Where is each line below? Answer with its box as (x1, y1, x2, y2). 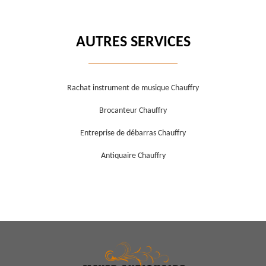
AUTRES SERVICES (75, 34, 191, 51)
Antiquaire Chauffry (100, 151, 166, 161)
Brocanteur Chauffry (99, 106, 167, 116)
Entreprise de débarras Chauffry (80, 129, 186, 138)
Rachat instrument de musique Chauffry (67, 84, 199, 93)
